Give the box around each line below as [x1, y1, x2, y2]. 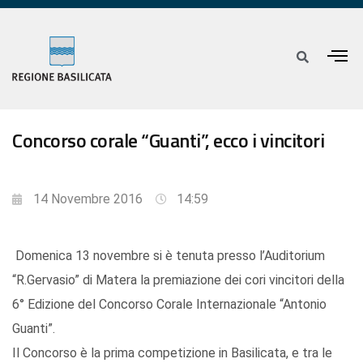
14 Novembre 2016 [33, 191, 143, 207]
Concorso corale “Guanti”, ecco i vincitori [12, 126, 324, 156]
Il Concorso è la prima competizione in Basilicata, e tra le [12, 345, 332, 361]
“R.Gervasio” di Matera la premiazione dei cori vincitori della [12, 272, 344, 288]
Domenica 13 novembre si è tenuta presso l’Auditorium [12, 248, 325, 264]
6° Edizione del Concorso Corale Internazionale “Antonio [12, 297, 327, 313]
